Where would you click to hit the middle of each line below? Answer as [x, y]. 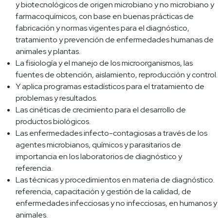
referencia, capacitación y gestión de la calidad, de [103, 192]
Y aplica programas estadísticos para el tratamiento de [110, 87]
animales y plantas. [48, 52]
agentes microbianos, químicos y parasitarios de [98, 145]
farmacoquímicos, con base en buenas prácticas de [105, 17]
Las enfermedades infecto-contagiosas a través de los [111, 133]
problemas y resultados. [56, 98]
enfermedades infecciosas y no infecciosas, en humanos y [116, 203]
